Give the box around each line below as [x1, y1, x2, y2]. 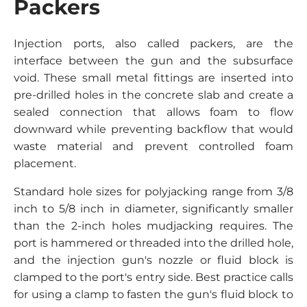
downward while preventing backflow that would [14, 122, 293, 136]
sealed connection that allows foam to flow [14, 105, 293, 119]
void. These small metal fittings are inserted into [14, 71, 293, 84]
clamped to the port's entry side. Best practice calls [14, 270, 293, 284]
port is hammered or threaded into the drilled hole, [14, 236, 293, 249]
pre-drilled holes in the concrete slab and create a [14, 88, 293, 101]
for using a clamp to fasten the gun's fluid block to [14, 287, 293, 301]
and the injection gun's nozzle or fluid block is [14, 253, 293, 267]
